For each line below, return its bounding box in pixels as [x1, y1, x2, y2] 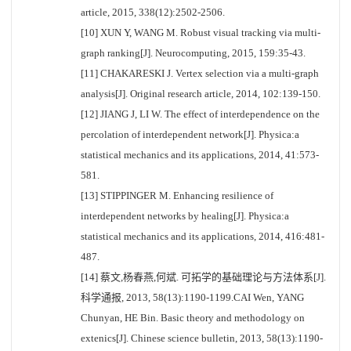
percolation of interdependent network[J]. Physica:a [81, 128, 299, 140]
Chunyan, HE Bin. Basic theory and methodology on [81, 312, 305, 324]
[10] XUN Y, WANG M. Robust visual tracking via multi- [81, 27, 320, 38]
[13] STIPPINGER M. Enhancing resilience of [81, 190, 273, 201]
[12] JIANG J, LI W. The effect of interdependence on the [81, 108, 320, 120]
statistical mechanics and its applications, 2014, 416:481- [81, 230, 324, 242]
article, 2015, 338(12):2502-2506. [81, 6, 225, 18]
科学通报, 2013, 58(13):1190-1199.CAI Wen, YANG [81, 291, 304, 303]
